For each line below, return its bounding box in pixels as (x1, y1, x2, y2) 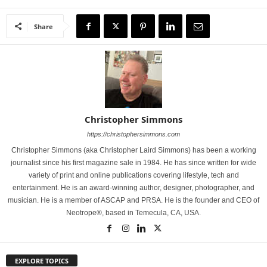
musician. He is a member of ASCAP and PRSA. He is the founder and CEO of (8, 196, 259, 204)
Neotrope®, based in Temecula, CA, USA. (66, 209, 201, 217)
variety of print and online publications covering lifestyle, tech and (28, 171, 239, 179)
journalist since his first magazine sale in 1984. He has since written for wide (11, 159, 256, 167)
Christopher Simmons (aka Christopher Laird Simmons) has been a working (11, 146, 256, 154)
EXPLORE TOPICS (15, 256, 69, 266)
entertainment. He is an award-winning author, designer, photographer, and (13, 184, 254, 192)
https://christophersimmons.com (87, 131, 180, 138)
